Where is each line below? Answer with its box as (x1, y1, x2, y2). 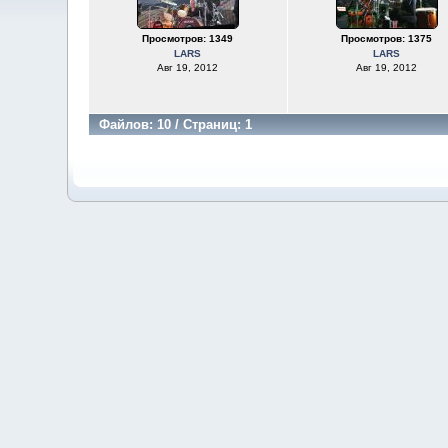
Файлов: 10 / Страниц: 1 (98, 117, 252, 132)
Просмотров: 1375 (341, 33, 432, 44)
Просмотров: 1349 (142, 33, 233, 44)
